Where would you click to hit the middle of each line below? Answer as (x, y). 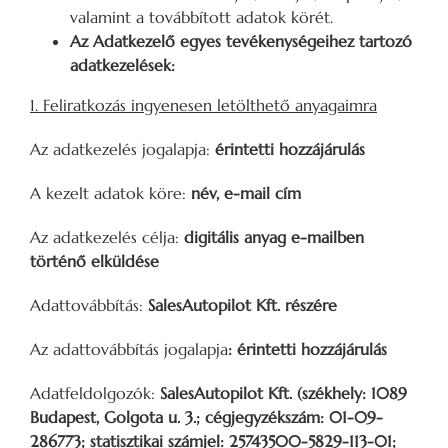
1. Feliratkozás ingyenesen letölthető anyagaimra (203, 104)
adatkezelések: (122, 64)
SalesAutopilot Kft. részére (242, 304)
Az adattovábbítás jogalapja (129, 348)
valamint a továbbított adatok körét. (201, 16)
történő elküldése (94, 260)
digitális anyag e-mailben (274, 236)
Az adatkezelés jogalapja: (122, 148)
